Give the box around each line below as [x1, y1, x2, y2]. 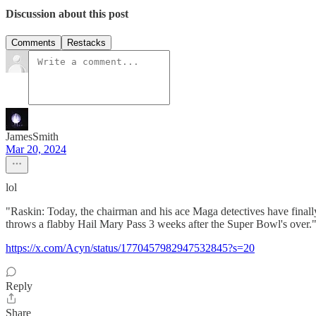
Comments [11, 37, 56, 49]
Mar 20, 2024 [6, 143, 66, 156]
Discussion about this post [6, 7, 128, 20]
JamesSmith [6, 130, 59, 143]
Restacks [67, 37, 106, 49]
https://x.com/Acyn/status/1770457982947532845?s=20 [6, 242, 255, 255]
